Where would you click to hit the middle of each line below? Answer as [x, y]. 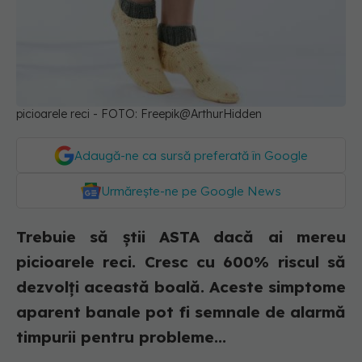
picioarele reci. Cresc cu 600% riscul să [181, 262]
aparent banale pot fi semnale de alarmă [181, 312]
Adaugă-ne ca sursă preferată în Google [191, 156]
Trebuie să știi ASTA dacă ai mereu [181, 237]
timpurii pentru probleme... [121, 337]
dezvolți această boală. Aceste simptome [181, 287]
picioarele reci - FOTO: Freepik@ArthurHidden [139, 114]
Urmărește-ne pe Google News [191, 192]
